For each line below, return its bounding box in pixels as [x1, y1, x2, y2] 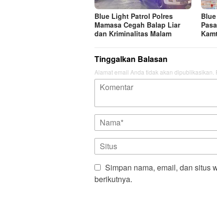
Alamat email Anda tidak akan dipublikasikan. [94, 68, 214, 77]
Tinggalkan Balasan [94, 53, 168, 65]
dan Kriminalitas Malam [94, 29, 171, 39]
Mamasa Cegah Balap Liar [94, 20, 180, 30]
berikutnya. [94, 173, 132, 185]
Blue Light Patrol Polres [94, 11, 173, 21]
